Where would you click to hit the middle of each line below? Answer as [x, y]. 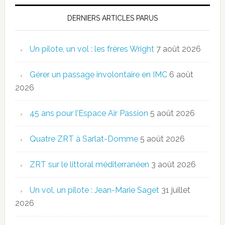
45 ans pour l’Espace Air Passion [89, 114]
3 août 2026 [173, 165]
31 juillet [176, 190]
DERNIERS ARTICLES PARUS [112, 18]
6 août [181, 75]
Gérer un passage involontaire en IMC [98, 75]
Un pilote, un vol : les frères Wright [92, 49]
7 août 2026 [178, 49]
